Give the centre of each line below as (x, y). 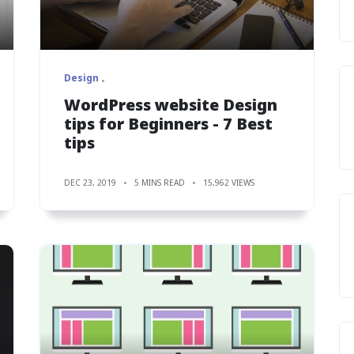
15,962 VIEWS (229, 182)
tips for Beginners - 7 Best (168, 123)
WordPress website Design (171, 104)
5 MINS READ (160, 182)
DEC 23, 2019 (90, 182)
